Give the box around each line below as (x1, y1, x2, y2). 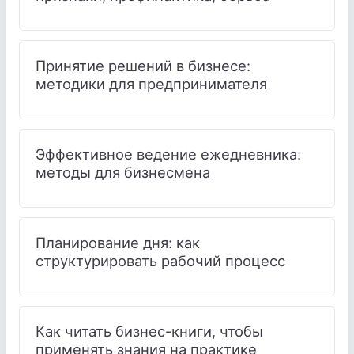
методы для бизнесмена (36, 163, 210, 181)
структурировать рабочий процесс (36, 251, 285, 269)
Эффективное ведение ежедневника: (36, 145, 301, 163)
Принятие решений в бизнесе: (36, 56, 250, 74)
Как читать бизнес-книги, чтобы (36, 322, 263, 340)
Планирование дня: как (36, 233, 200, 251)
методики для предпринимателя (36, 74, 267, 92)
